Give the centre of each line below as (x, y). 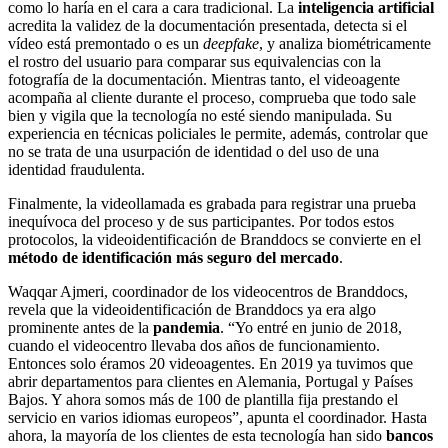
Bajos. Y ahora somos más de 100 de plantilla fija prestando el (203, 399)
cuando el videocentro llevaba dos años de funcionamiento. (194, 345)
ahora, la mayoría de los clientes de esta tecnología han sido (197, 435)
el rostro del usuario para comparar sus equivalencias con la (194, 61)
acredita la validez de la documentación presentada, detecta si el (207, 25)
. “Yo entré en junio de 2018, (311, 327)
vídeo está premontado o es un (105, 43)
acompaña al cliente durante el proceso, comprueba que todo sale (212, 97)
